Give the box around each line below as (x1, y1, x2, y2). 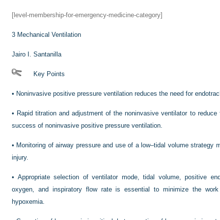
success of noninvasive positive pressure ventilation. (12, 122, 163, 129)
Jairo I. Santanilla (12, 51, 61, 58)
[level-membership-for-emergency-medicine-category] (12, 11, 163, 19)
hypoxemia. (12, 198, 45, 205)
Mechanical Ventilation (15, 31, 81, 38)
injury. (12, 154, 28, 161)
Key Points (22, 70, 65, 78)
